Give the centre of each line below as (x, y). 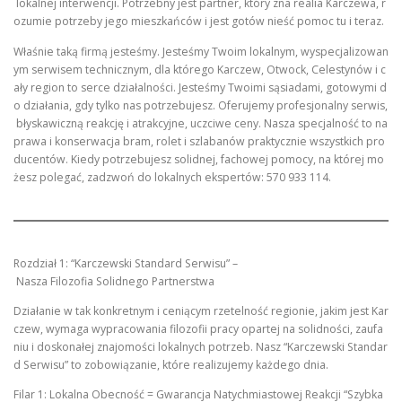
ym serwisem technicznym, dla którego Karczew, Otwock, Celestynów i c (200, 69)
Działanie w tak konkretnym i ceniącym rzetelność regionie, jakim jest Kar (201, 311)
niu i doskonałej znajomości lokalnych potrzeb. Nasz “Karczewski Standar (201, 347)
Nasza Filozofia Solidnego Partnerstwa (114, 281)
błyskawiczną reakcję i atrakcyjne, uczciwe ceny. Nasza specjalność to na (201, 123)
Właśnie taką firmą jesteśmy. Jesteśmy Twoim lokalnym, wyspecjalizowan (201, 51)
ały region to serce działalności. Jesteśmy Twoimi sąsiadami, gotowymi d (200, 87)
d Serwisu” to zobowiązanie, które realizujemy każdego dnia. (171, 365)
